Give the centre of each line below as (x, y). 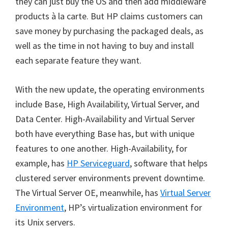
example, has (41, 163)
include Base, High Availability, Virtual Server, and (107, 104)
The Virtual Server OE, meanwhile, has (88, 193)
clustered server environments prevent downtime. (110, 178)
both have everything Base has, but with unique (105, 134)
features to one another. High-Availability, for (101, 148)
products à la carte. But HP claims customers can (109, 16)
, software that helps (169, 163)
